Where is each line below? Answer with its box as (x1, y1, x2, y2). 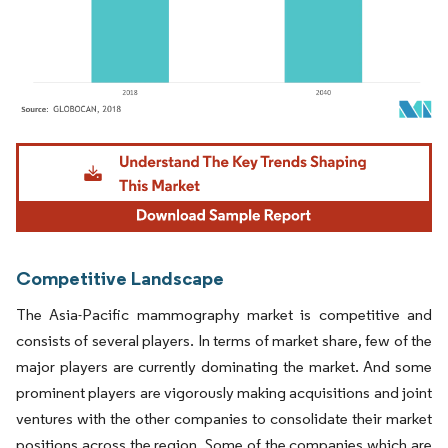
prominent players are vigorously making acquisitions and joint (16, 383, 432, 403)
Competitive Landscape (16, 266, 224, 291)
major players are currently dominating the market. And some (16, 357, 432, 377)
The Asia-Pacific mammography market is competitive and (16, 305, 432, 325)
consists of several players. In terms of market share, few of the (16, 331, 432, 351)
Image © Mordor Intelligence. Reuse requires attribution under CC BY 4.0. (25, 137, 399, 153)
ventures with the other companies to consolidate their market (16, 409, 432, 429)
